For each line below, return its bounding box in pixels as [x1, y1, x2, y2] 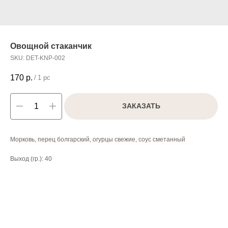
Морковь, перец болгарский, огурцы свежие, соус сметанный [10, 135, 185, 143]
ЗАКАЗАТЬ [122, 102, 160, 110]
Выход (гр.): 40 [10, 155, 52, 162]
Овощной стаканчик [10, 42, 92, 50]
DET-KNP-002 [26, 54, 65, 62]
